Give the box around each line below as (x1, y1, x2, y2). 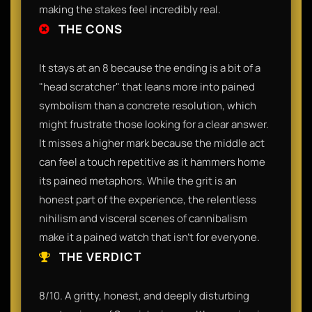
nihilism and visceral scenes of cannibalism (39, 210, 247, 226)
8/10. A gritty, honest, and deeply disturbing (39, 288, 249, 303)
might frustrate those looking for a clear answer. (39, 116, 269, 132)
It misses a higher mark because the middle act (39, 135, 265, 150)
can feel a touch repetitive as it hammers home (39, 154, 265, 169)
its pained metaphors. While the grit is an (39, 173, 237, 188)
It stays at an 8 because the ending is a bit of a (39, 60, 260, 75)
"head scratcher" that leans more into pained (39, 79, 255, 94)
